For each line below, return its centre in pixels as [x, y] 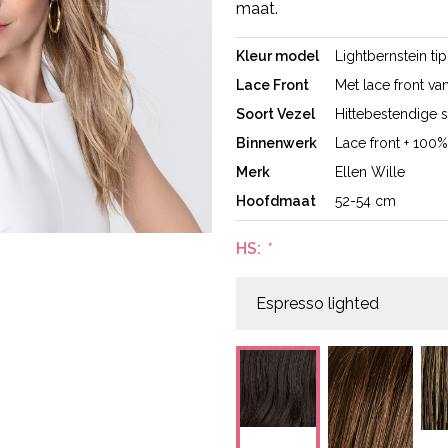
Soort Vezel [275, 114]
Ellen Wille [370, 172]
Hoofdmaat [276, 201]
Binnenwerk [276, 143]
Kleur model [277, 56]
